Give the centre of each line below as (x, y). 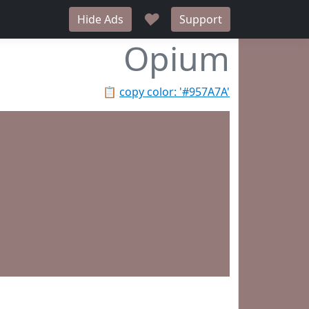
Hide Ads (100, 19)
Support (201, 19)
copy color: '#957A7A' (175, 92)
